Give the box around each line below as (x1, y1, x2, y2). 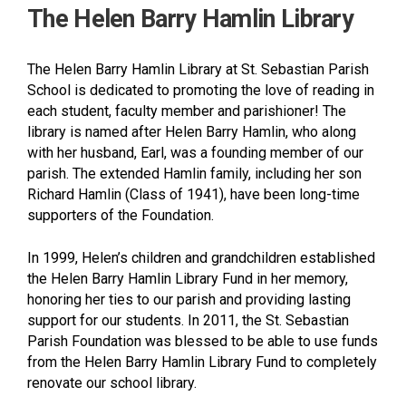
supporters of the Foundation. (27, 206, 214, 224)
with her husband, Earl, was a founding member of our (27, 143, 363, 161)
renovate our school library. (27, 373, 197, 391)
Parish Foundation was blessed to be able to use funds (27, 332, 378, 350)
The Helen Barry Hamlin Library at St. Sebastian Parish (27, 60, 369, 78)
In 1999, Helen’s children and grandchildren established (27, 248, 375, 266)
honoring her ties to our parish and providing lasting (27, 290, 351, 308)
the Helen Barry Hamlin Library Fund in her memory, (27, 269, 348, 287)
